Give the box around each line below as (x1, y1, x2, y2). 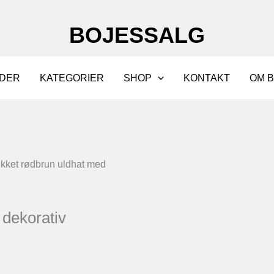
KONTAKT (183, 72, 230, 83)
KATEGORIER (40, 72, 105, 83)
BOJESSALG (69, 23, 205, 48)
